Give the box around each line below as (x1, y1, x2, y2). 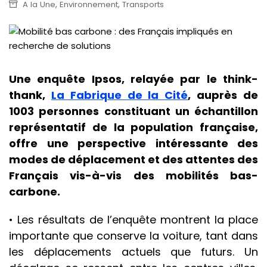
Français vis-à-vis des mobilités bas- (9, 168, 258, 184)
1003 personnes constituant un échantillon (9, 104, 258, 119)
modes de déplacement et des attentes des (9, 152, 258, 167)
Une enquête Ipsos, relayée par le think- (9, 72, 258, 87)
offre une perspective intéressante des (9, 136, 258, 151)
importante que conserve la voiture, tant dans (9, 228, 258, 244)
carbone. (9, 184, 60, 200)
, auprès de (188, 88, 259, 103)
